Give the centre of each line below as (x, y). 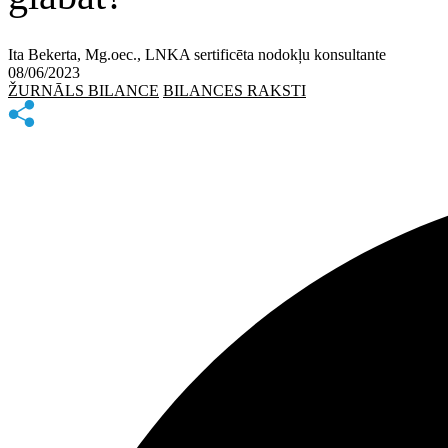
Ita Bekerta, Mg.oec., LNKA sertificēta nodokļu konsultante (197, 54)
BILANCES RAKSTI (234, 90)
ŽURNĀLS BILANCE (83, 90)
